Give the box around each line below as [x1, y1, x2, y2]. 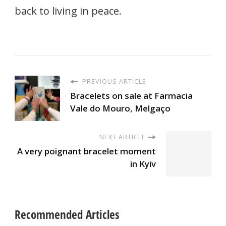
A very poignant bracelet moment [17, 145, 156, 157]
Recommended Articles [15, 206, 120, 223]
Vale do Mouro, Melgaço [70, 102, 171, 115]
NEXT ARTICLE [99, 132, 146, 142]
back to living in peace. [15, 4, 122, 18]
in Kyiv [130, 158, 156, 170]
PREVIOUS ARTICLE [80, 77, 146, 86]
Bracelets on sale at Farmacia [70, 90, 193, 102]
